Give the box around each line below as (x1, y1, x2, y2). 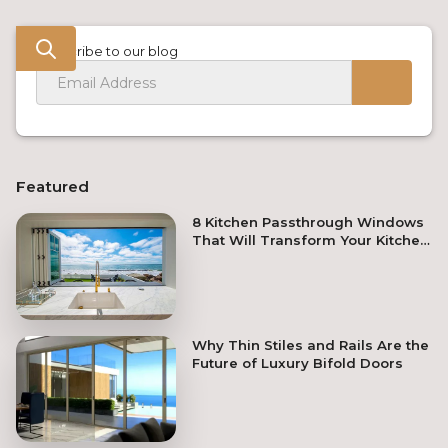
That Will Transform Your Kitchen (192, 232, 429, 249)
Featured (16, 177, 89, 197)
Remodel (192, 250, 256, 267)
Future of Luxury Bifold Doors (192, 354, 403, 371)
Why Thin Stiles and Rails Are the (192, 336, 429, 353)
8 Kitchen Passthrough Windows (192, 214, 424, 231)
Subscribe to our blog (36, 43, 178, 60)
